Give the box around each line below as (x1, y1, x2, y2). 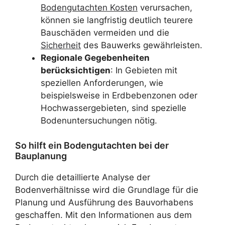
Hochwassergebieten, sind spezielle (41, 103, 186, 113)
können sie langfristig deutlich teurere (41, 15, 193, 25)
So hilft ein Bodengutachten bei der (15, 140, 169, 151)
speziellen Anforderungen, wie (41, 78, 163, 88)
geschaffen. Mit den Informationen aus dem (15, 209, 192, 220)
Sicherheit (41, 40, 81, 50)
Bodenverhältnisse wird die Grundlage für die (15, 184, 198, 195)
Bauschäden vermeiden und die (41, 28, 169, 38)
